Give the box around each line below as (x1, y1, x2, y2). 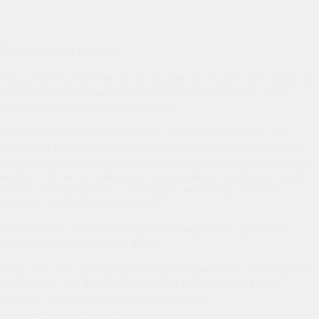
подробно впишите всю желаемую (119, 223, 290, 237)
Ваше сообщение (36, 223, 119, 237)
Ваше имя (241, 126, 288, 140)
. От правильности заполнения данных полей (83, 140, 305, 155)
